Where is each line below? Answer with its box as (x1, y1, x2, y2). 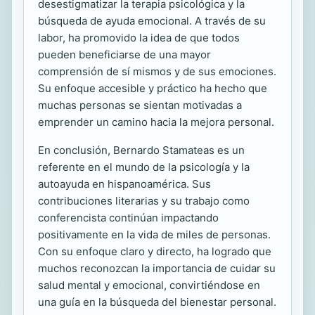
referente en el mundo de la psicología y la (38, 160, 250, 174)
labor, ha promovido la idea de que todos (38, 30, 240, 44)
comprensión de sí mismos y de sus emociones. (38, 64, 276, 78)
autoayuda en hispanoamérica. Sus (38, 176, 211, 191)
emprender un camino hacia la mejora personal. (38, 115, 274, 129)
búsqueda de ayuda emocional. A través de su (38, 13, 266, 27)
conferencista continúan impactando (38, 210, 219, 224)
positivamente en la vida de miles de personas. (38, 227, 271, 241)
